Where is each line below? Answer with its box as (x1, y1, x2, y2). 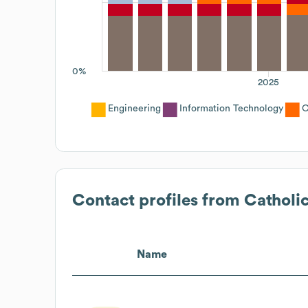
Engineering (108, 103, 161, 113)
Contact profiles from (72, 192, 244, 209)
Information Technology (179, 103, 283, 113)
